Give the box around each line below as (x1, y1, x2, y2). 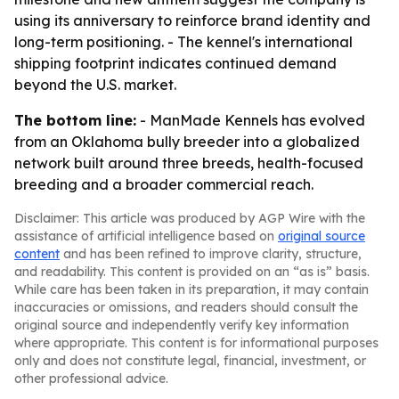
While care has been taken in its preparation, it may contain (14, 281, 369, 297)
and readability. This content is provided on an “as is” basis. (14, 264, 370, 280)
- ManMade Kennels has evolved (136, 111, 365, 129)
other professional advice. (14, 370, 168, 387)
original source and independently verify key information (14, 317, 349, 333)
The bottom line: (14, 111, 136, 129)
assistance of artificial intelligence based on (14, 228, 278, 244)
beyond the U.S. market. (14, 76, 176, 94)
